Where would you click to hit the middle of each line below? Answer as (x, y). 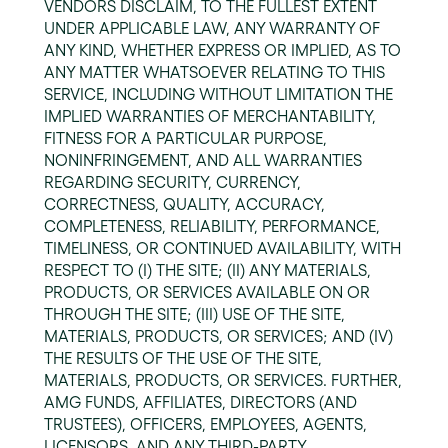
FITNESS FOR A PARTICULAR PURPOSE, (185, 138)
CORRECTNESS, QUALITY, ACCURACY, (184, 204)
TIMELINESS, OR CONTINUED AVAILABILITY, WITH (222, 248)
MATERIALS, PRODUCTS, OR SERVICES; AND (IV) (218, 336)
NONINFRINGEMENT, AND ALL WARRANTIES (203, 160)
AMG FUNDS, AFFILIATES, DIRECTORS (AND (200, 402)
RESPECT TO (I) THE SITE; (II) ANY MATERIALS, (207, 270)
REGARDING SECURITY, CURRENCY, (172, 182)
